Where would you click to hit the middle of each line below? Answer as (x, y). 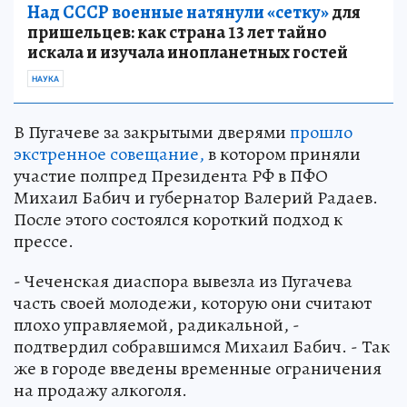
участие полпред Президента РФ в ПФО (171, 175)
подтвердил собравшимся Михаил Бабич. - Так (202, 346)
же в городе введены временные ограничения (198, 368)
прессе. (44, 241)
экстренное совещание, (109, 154)
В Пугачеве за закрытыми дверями (152, 132)
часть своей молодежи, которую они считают (193, 303)
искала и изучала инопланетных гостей (188, 52)
